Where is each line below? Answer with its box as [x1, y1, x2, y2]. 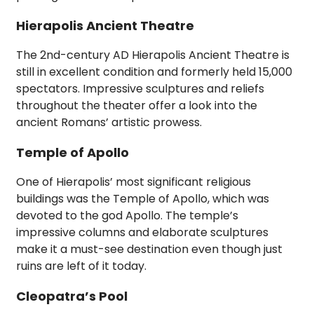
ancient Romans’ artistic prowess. [16, 114, 202, 131]
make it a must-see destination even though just [16, 241, 282, 258]
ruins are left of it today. [16, 258, 146, 275]
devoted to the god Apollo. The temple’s [16, 207, 238, 224]
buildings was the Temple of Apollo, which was [16, 191, 269, 207]
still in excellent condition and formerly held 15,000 [16, 64, 292, 81]
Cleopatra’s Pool [16, 287, 128, 306]
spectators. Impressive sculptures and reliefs [16, 81, 264, 97]
